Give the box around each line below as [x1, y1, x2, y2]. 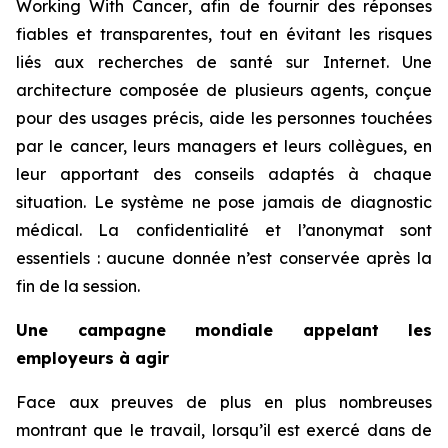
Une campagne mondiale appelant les [16, 320, 432, 341]
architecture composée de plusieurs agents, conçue [16, 80, 432, 101]
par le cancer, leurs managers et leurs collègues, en [16, 136, 432, 157]
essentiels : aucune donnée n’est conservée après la [16, 248, 432, 269]
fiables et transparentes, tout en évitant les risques [16, 24, 432, 45]
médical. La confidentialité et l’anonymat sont [16, 220, 432, 241]
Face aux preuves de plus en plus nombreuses [16, 392, 432, 413]
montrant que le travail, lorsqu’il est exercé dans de [16, 420, 432, 441]
